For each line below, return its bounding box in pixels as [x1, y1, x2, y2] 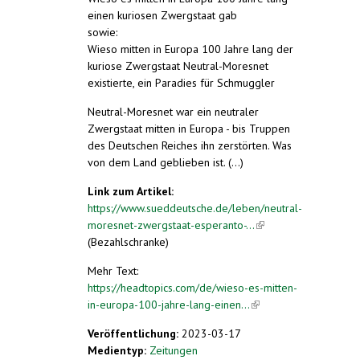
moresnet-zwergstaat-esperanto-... [88, 217, 255, 232]
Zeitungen [149, 342, 198, 358]
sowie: [88, 24, 117, 39]
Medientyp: [88, 342, 149, 358]
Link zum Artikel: [88, 183, 177, 198]
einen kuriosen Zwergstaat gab [88, 7, 237, 22]
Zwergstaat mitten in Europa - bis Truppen [88, 121, 290, 136]
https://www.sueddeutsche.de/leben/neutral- [88, 200, 302, 215]
